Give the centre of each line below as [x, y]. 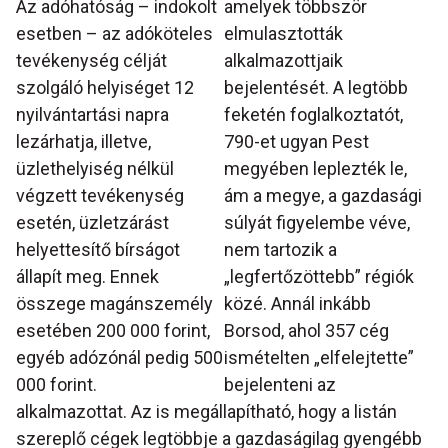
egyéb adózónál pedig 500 [119, 357]
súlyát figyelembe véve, [317, 222]
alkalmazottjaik [283, 60]
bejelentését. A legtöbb [316, 87]
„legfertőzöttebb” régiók [319, 276]
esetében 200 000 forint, [113, 330]
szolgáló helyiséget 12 [105, 87]
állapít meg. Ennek [87, 276]
